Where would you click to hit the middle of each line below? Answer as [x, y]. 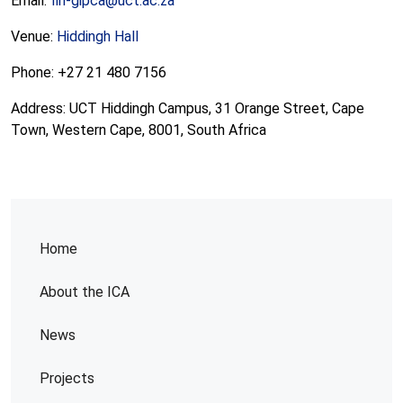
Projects [67, 378]
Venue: [34, 36]
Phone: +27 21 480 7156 [90, 72]
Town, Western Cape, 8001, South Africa [139, 130]
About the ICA [85, 292]
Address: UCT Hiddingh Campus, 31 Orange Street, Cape [188, 108]
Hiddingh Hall [98, 36]
